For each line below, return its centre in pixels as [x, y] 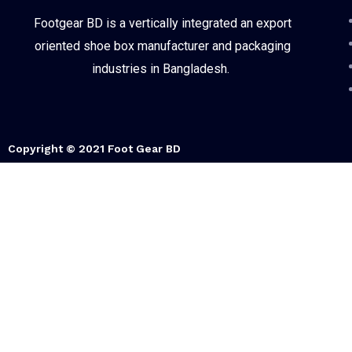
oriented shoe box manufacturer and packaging [162, 46]
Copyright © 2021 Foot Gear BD [94, 148]
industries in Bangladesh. [163, 69]
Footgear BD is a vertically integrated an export [162, 23]
